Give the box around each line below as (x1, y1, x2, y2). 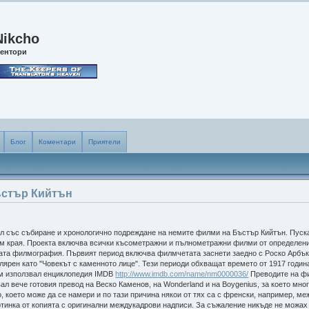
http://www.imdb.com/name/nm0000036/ (115, 270, 249, 278)
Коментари (39, 138, 77, 146)
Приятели (88, 138, 121, 146)
